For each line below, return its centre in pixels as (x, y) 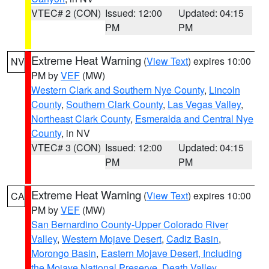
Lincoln (225, 90)
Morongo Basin (64, 253)
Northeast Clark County (81, 119)
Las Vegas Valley (204, 104)
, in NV (76, 133)
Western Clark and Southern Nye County (118, 90)
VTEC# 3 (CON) (66, 147)
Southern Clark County (114, 104)
